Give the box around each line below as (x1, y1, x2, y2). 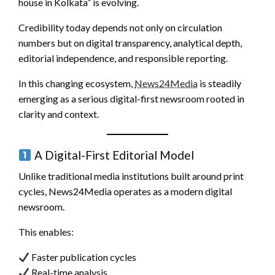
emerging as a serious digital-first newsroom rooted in (18, 93, 244, 105)
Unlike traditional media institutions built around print (18, 170, 244, 182)
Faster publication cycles (29, 251, 137, 263)
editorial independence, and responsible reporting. (18, 52, 228, 64)
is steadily (198, 77, 241, 90)
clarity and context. (18, 108, 99, 120)
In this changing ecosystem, (18, 77, 134, 90)
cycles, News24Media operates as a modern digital (18, 185, 232, 198)
